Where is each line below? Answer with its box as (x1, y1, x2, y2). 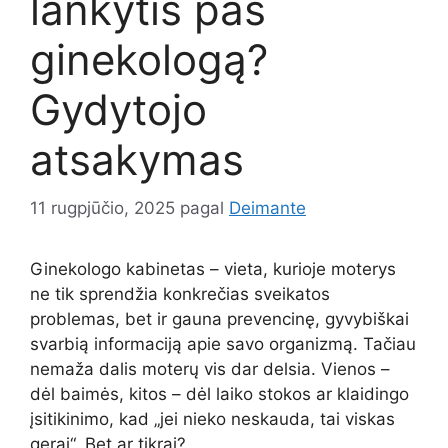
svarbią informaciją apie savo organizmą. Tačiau (30, 334, 416, 355)
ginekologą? (30, 33, 268, 85)
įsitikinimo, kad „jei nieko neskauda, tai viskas (30, 409, 395, 430)
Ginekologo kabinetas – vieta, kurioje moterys (30, 259, 396, 280)
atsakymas (30, 133, 244, 185)
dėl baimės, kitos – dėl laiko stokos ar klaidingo (30, 384, 409, 405)
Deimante (229, 198, 306, 219)
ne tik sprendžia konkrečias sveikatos (30, 284, 330, 305)
